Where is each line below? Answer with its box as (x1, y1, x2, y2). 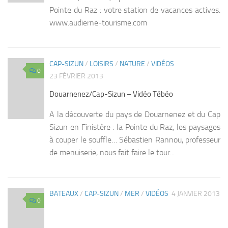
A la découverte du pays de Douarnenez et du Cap (49, 109, 220, 119)
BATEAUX (49, 189, 78, 198)
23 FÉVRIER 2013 (49, 72, 103, 81)
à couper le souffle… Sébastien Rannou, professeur (49, 134, 220, 145)
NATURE (120, 60, 145, 69)
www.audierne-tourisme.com (49, 18, 147, 28)
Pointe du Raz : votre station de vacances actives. (49, 5, 220, 15)
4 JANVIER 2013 (172, 189, 220, 198)
